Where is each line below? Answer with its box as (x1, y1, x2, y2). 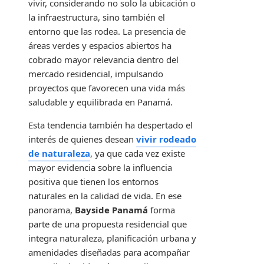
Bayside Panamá (75, 204, 148, 216)
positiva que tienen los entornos (28, 176, 159, 188)
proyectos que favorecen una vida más (28, 82, 185, 94)
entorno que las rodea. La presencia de (28, 25, 186, 38)
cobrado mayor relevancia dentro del (28, 54, 179, 66)
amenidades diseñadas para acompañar (28, 246, 190, 259)
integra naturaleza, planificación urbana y (28, 232, 196, 245)
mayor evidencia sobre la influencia (28, 161, 172, 174)
